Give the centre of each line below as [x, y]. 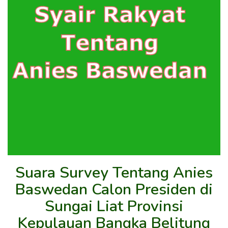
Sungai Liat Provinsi [114, 206]
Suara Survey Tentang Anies [114, 173]
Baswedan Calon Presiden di [114, 189]
